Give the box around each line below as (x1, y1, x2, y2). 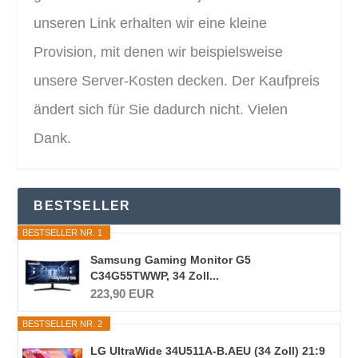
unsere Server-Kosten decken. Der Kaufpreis (34, 72, 320, 89)
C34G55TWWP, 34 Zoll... (90, 268, 220, 282)
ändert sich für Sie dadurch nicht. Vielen (34, 101, 288, 117)
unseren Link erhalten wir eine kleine (34, 14, 268, 31)
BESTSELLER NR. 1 (22, 227, 103, 237)
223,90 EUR (90, 287, 155, 301)
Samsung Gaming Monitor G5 (90, 253, 252, 266)
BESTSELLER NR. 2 (22, 318, 103, 328)
